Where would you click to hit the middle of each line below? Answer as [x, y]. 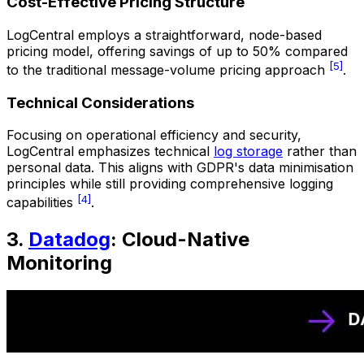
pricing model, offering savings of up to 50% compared [177, 51]
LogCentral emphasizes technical [110, 152]
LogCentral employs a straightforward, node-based [164, 35]
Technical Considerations [100, 102]
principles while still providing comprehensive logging [170, 184]
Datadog [69, 239]
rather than [320, 152]
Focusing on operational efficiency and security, [154, 135]
